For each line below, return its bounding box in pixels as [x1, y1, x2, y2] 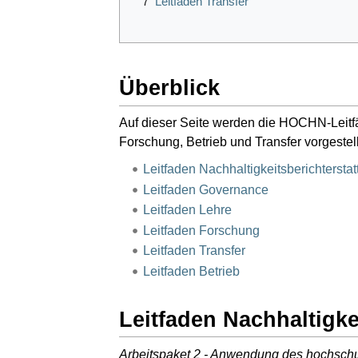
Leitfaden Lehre [142, 203, 232, 217]
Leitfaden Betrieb [142, 264, 240, 278]
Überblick [119, 75, 220, 101]
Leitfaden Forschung [142, 223, 260, 237]
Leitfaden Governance [142, 182, 268, 197]
